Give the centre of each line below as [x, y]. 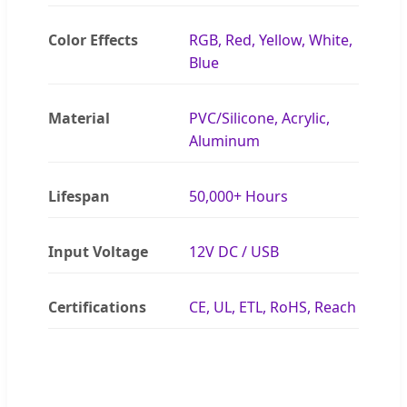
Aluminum [225, 140]
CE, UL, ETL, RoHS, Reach [273, 307]
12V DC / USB [234, 251]
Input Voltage [98, 251]
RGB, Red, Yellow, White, [271, 40]
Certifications [97, 307]
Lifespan [79, 196]
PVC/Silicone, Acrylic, [260, 118]
